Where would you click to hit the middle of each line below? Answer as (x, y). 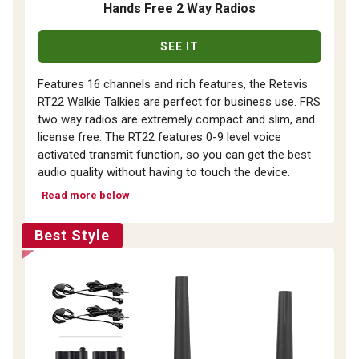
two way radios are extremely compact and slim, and (176, 120)
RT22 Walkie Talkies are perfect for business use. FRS (179, 102)
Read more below (86, 196)
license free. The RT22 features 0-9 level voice (159, 137)
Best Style (72, 236)
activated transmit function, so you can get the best (174, 155)
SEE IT (179, 47)
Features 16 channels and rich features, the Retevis (173, 85)
